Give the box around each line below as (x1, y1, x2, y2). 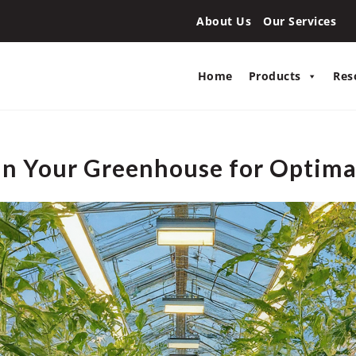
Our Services (263, 14, 336, 29)
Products (248, 68, 301, 83)
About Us (196, 14, 251, 29)
